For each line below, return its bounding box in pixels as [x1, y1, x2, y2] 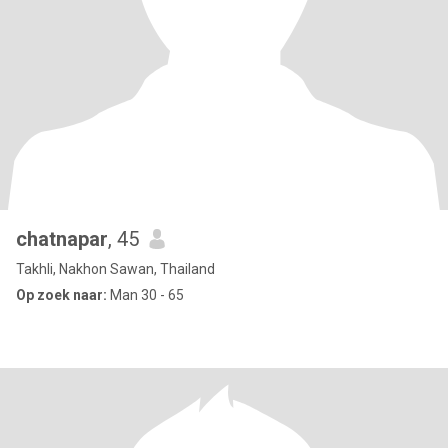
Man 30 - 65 [107, 287, 184, 303]
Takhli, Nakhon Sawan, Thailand [16, 261, 215, 277]
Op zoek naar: [16, 287, 107, 303]
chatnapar [16, 227, 108, 251]
